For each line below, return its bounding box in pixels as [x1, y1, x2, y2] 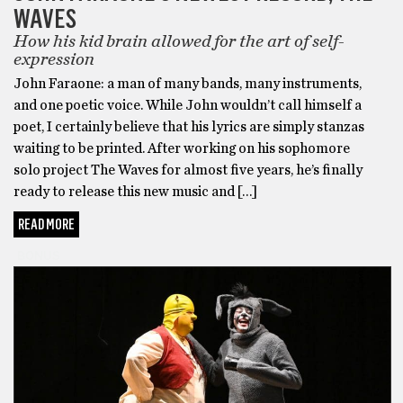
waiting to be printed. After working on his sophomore [13, 141, 350, 157]
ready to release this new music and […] [13, 184, 257, 200]
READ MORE [18, 216, 75, 234]
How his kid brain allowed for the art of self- [13, 32, 345, 51]
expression [13, 50, 102, 69]
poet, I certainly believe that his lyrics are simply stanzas [13, 120, 364, 135]
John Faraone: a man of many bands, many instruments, [13, 76, 362, 92]
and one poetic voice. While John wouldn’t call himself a [13, 98, 362, 113]
